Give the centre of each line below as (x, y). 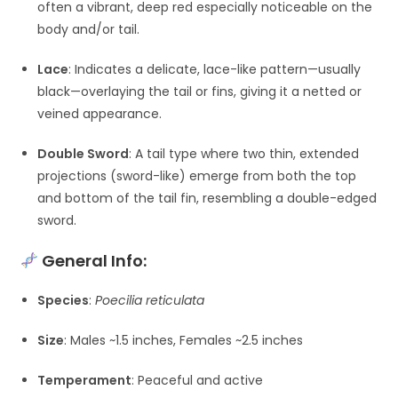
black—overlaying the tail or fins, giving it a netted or (200, 92)
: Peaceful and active (198, 381)
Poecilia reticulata (150, 301)
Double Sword (84, 154)
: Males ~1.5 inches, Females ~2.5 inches (184, 341)
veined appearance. (100, 114)
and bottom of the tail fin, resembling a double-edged (207, 199)
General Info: (92, 261)
